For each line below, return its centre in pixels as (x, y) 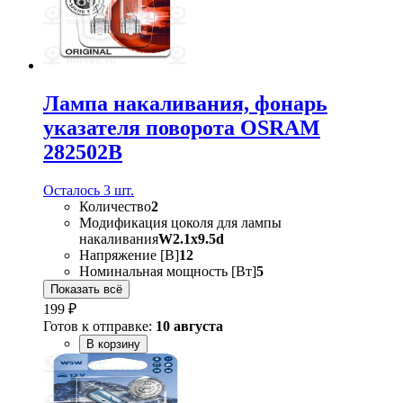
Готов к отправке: (99, 326)
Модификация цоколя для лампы (180, 222)
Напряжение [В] (129, 255)
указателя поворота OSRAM (182, 127)
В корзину (113, 344)
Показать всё (86, 289)
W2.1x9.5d (191, 238)
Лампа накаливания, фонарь (185, 103)
